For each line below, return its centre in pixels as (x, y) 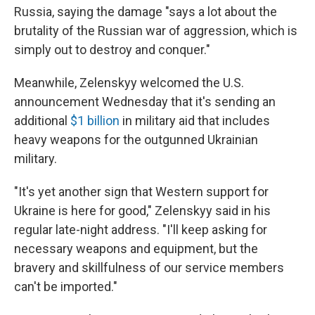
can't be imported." (66, 287)
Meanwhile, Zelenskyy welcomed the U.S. (129, 83)
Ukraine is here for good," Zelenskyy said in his (142, 211)
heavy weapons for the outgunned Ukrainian (136, 140)
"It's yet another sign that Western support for (141, 192)
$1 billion (95, 121)
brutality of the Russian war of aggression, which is (156, 31)
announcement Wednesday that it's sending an (145, 102)
